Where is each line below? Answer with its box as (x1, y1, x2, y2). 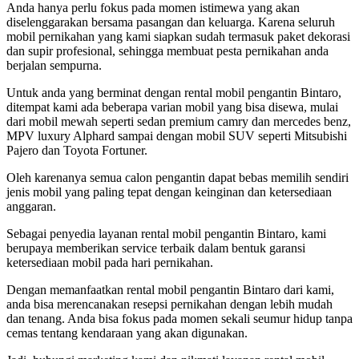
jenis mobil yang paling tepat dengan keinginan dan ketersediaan (6, 184, 332, 199)
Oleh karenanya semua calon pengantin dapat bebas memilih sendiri (6, 170, 349, 184)
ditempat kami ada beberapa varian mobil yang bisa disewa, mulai (6, 99, 338, 114)
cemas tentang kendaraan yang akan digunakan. (6, 325, 251, 340)
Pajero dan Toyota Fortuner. (6, 143, 151, 157)
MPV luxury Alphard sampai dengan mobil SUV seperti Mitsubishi (6, 128, 347, 143)
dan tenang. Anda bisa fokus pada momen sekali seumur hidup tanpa (6, 311, 353, 325)
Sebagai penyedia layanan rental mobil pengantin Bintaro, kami (6, 226, 326, 240)
